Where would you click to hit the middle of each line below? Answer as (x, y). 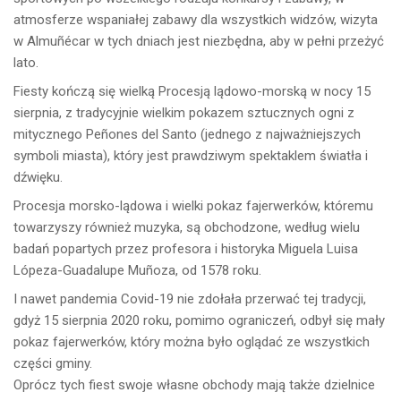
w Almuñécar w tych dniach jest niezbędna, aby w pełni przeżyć (199, 41)
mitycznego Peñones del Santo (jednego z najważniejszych (187, 134)
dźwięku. (38, 177)
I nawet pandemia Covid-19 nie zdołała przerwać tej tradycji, (190, 299)
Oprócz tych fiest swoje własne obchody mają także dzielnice (194, 384)
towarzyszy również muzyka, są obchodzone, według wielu (187, 227)
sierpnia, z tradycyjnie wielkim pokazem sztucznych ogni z (184, 112)
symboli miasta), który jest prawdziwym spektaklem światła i (191, 155)
